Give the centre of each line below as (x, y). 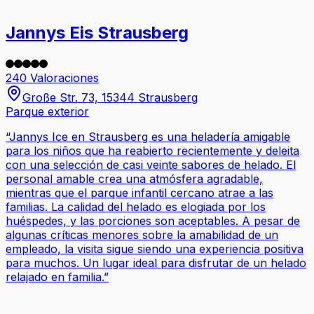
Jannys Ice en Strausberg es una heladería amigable (150, 137)
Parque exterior (47, 112)
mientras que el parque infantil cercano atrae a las (139, 193)
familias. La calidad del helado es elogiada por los (136, 207)
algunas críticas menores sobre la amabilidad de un (142, 235)
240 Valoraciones (52, 78)
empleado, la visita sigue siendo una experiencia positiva (155, 249)
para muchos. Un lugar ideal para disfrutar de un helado (156, 263)
